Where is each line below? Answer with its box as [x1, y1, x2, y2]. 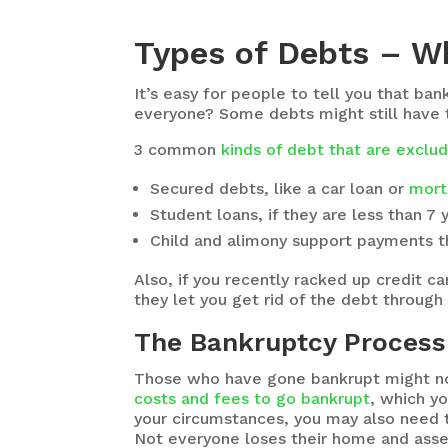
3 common [134, 139, 222, 159]
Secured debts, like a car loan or [150, 178, 410, 198]
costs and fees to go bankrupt [134, 388, 371, 408]
